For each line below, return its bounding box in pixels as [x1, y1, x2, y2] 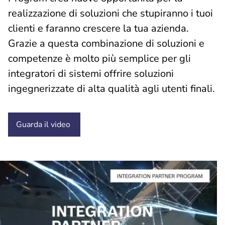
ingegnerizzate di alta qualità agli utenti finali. [8, 82, 215, 95]
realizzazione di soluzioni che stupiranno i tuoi [8, 7, 213, 20]
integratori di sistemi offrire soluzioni [8, 67, 174, 80]
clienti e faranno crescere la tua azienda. [8, 22, 189, 35]
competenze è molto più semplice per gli [8, 52, 191, 65]
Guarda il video [16, 119, 70, 130]
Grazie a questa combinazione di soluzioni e [8, 37, 204, 50]
